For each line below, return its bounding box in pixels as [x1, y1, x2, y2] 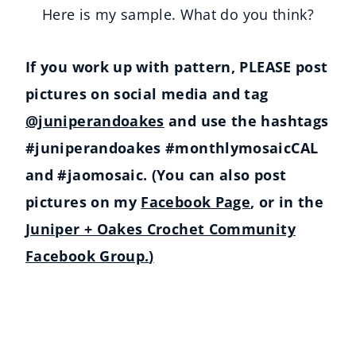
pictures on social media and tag [25, 84, 269, 104]
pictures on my [25, 192, 141, 212]
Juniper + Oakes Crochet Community [25, 219, 296, 239]
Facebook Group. [25, 246, 149, 266]
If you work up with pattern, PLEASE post [25, 57, 328, 77]
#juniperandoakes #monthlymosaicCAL [25, 138, 319, 158]
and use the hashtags [164, 111, 329, 131]
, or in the [250, 192, 324, 212]
